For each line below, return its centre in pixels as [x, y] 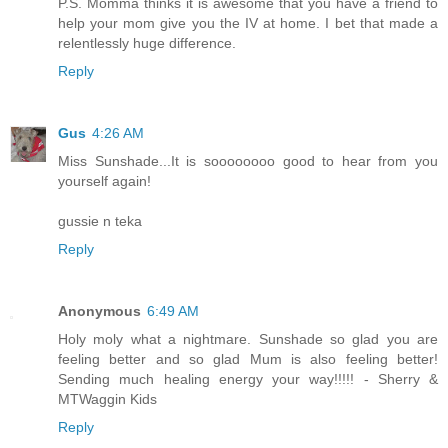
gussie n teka [100, 221]
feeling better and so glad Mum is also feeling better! [248, 359]
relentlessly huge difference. [147, 43]
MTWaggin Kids [107, 399]
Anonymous [99, 311]
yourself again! [104, 181]
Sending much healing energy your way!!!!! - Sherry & [248, 379]
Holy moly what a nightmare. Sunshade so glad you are [248, 339]
